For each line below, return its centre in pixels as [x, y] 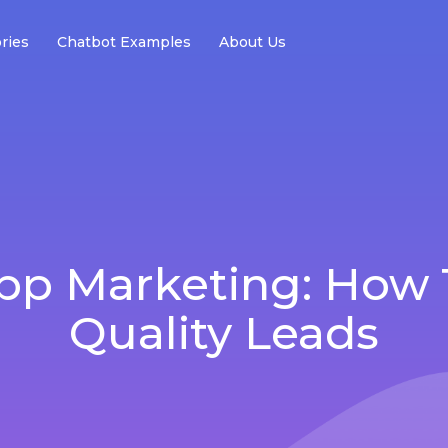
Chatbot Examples [124, 42]
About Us [252, 42]
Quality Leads [224, 332]
